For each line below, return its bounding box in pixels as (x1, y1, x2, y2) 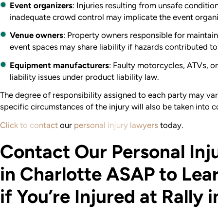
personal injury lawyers (74, 120, 158, 130)
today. (158, 120, 183, 130)
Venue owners (10, 30, 64, 40)
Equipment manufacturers (10, 60, 109, 70)
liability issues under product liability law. (10, 72, 159, 82)
